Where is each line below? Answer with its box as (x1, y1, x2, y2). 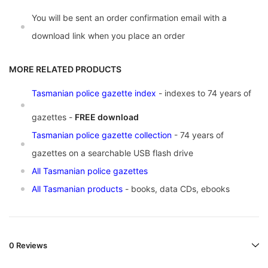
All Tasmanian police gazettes (32, 166, 148, 176)
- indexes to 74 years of (156, 88, 251, 99)
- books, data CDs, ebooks (123, 184, 230, 194)
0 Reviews (9, 240, 47, 251)
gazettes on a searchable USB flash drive (32, 148, 193, 159)
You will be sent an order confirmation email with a (32, 13, 227, 23)
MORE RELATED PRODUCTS (9, 64, 121, 75)
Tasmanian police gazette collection (32, 130, 172, 141)
